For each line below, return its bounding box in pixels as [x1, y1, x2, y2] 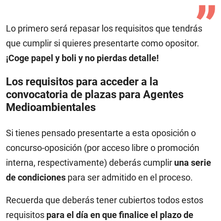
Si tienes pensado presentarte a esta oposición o [6, 128, 196, 138]
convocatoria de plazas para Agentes [6, 88, 184, 101]
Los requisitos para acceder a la [6, 75, 158, 88]
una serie [174, 157, 211, 168]
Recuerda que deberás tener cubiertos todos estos [6, 195, 203, 205]
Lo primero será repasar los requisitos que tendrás [6, 23, 202, 34]
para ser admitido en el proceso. [66, 172, 193, 183]
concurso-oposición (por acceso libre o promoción [6, 143, 199, 153]
